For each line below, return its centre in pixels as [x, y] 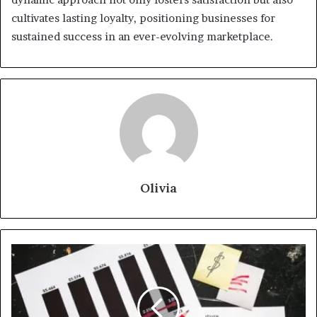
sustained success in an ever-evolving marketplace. [142, 36]
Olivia [158, 188]
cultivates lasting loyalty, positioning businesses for [143, 18]
